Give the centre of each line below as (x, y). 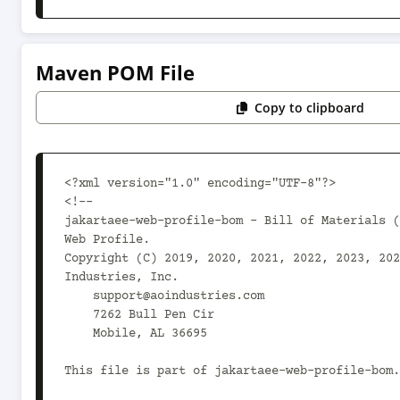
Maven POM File (115, 72)
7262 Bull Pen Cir (79, 315)
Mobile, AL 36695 (79, 334)
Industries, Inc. (121, 278)
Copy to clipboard (310, 108)
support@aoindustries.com (79, 296)
